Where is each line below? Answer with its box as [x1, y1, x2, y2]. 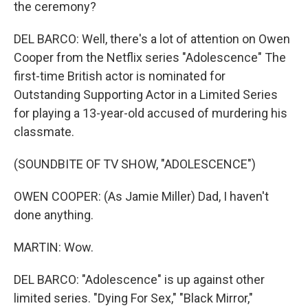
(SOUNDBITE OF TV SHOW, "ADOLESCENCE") [14, 157, 256, 171]
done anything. [14, 208, 93, 222]
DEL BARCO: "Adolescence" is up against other [14, 272, 265, 287]
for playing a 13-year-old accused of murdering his [14, 106, 287, 120]
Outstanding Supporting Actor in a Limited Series [14, 87, 278, 102]
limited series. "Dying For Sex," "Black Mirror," [14, 291, 253, 305]
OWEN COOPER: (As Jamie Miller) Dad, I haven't [14, 189, 269, 203]
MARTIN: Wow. [14, 240, 93, 254]
